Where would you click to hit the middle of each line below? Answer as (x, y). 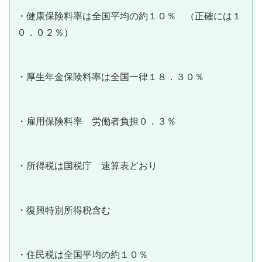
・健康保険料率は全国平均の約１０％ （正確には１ (129, 16)
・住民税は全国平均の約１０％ (82, 254)
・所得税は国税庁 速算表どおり (87, 166)
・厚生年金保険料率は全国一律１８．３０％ (111, 77)
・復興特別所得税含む (64, 210)
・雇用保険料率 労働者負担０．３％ (96, 121)
